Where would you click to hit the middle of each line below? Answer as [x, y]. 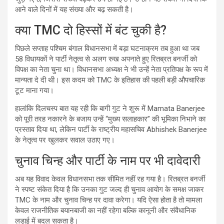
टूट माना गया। [34, 91]
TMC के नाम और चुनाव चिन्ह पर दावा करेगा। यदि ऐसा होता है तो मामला [108, 200]
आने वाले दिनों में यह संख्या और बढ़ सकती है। [74, 10]
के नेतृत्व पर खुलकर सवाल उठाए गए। [65, 140]
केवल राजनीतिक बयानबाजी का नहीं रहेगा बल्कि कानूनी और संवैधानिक [105, 211]
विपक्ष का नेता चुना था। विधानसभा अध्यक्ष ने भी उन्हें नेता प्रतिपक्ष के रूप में [111, 70]
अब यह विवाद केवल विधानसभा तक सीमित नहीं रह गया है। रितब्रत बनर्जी [110, 179]
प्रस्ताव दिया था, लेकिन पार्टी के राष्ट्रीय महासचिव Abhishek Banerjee [111, 130]
